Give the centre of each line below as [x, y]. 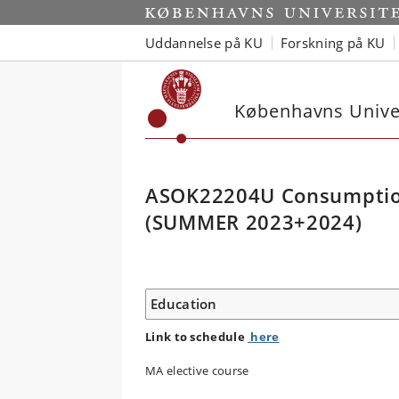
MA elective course [197, 370]
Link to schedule [197, 337]
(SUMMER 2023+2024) [254, 222]
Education [184, 304]
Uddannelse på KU [204, 42]
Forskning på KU [333, 42]
